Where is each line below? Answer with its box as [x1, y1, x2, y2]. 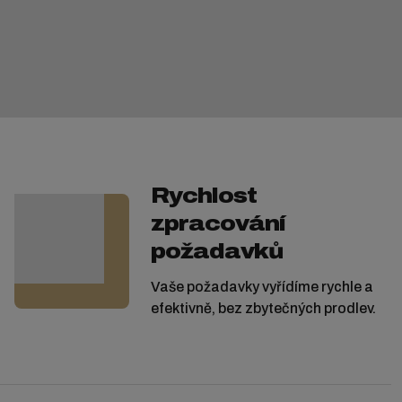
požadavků [150, 240, 283, 264]
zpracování [150, 212, 285, 236]
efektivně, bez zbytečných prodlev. [150, 301, 376, 317]
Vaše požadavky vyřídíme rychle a [150, 279, 373, 295]
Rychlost [150, 184, 257, 208]
